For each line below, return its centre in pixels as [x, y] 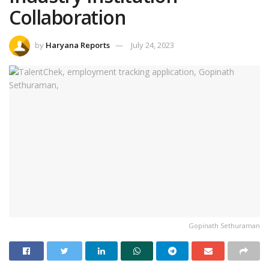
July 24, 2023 [153, 45]
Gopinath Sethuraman [224, 226]
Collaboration [70, 17]
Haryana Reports [78, 45]
